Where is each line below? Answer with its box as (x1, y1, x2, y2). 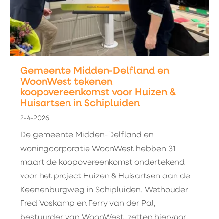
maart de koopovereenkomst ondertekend (20, 159, 185, 167)
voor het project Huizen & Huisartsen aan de (20, 173, 190, 180)
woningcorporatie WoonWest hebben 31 (20, 145, 175, 153)
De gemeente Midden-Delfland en (20, 131, 153, 139)
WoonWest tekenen (20, 77, 112, 87)
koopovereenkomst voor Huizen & (20, 88, 176, 98)
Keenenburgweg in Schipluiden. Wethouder (20, 186, 188, 194)
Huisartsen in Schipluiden (20, 99, 140, 109)
